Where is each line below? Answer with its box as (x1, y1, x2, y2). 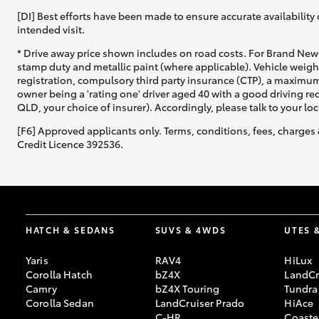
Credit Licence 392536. (17, 137, 123, 152)
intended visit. (17, 22, 85, 37)
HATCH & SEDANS (26, 224, 115, 236)
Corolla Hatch (26, 267, 93, 282)
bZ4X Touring (155, 281, 220, 296)
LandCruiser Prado (155, 296, 245, 310)
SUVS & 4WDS (155, 224, 226, 236)
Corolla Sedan (26, 296, 94, 310)
